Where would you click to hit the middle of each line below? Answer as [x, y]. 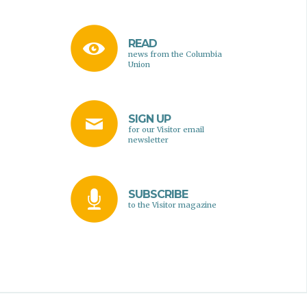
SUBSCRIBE [158, 194]
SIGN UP [149, 119]
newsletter [148, 139]
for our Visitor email [166, 129]
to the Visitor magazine [172, 205]
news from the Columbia [175, 54]
